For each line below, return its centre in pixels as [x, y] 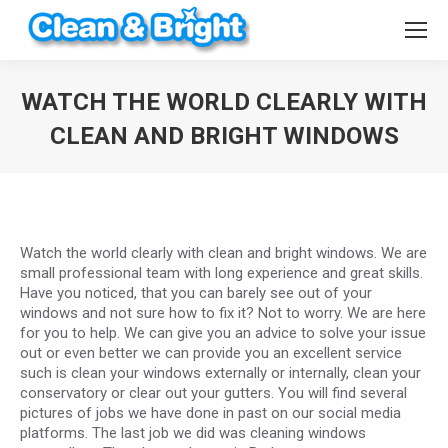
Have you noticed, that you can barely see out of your [196, 293]
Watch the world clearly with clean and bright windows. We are [223, 253]
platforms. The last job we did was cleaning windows [193, 433]
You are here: [267, 163]
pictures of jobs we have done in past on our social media [210, 413]
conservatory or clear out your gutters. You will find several [213, 393]
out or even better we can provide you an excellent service [211, 353]
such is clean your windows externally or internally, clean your [220, 373]
